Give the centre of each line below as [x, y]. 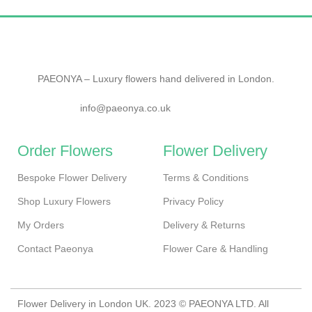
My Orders [41, 225]
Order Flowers [65, 151]
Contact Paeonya [55, 249]
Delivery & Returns [204, 225]
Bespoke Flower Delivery [72, 178]
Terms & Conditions [205, 178]
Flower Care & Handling [215, 249]
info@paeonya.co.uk [125, 108]
